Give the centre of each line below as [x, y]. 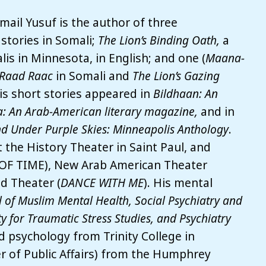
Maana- [225, 58]
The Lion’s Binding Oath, [159, 40]
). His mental [178, 182]
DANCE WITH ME [102, 182]
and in [216, 111]
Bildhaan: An [186, 93]
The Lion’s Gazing [176, 75]
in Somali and [93, 75]
